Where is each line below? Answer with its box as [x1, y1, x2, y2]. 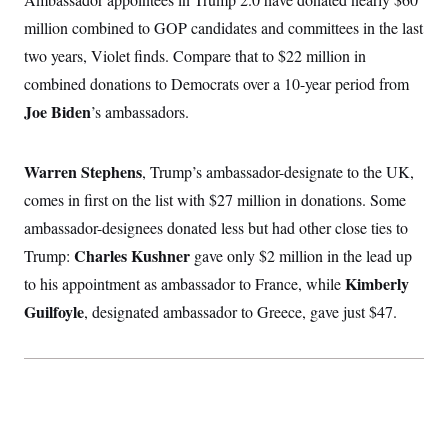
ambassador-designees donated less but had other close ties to [24, 217, 408, 239]
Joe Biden [24, 100, 91, 124]
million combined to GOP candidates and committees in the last [24, 17, 423, 39]
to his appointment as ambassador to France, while [24, 273, 345, 295]
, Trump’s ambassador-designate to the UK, [142, 161, 414, 183]
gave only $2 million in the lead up [190, 245, 412, 267]
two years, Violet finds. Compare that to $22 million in [24, 45, 366, 67]
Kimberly [345, 272, 409, 296]
